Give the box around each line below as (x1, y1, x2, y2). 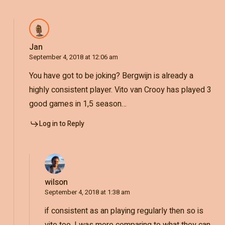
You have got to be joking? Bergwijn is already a (29, 70, 193, 82)
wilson (44, 176, 68, 189)
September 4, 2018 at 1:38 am (44, 187, 130, 197)
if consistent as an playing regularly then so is (44, 205, 203, 217)
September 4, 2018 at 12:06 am (29, 52, 118, 62)
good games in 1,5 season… (29, 98, 127, 110)
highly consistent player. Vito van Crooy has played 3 (29, 84, 211, 96)
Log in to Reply (39, 119, 84, 130)
